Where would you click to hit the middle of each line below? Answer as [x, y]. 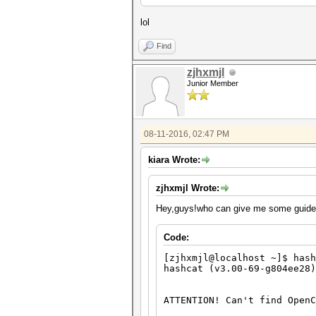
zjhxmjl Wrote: [188, 188]
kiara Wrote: [174, 160]
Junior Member [213, 83]
